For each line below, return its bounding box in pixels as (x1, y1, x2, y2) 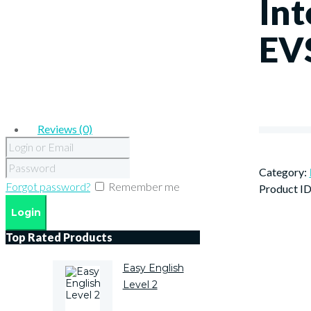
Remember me (108, 180, 180, 193)
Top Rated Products (6, 230, 112, 244)
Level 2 (122, 278, 158, 291)
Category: (259, 165, 310, 178)
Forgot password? (6, 180, 90, 193)
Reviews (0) (37, 122, 92, 135)
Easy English (122, 262, 184, 274)
